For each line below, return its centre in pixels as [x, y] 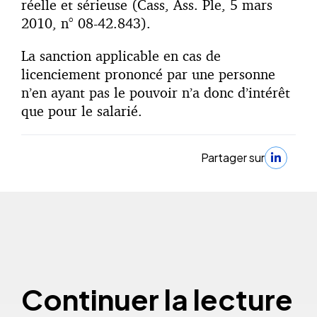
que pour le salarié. [82, 110]
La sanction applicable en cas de [121, 55]
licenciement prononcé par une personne [148, 74]
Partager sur [233, 158]
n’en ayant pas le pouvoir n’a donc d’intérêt [156, 92]
